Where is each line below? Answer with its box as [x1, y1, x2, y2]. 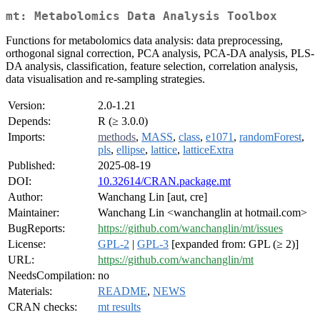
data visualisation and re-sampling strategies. [6, 73, 205, 86]
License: [8, 238, 46, 251]
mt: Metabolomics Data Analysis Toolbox [6, 9, 277, 24]
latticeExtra [183, 144, 234, 156]
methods [98, 131, 136, 144]
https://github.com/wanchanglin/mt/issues [98, 222, 283, 235]
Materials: [8, 285, 52, 298]
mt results [98, 301, 141, 314]
